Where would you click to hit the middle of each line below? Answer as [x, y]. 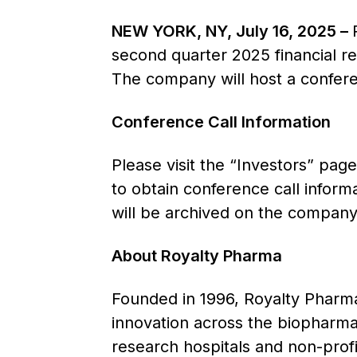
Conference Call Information [221, 122]
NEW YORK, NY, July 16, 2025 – [231, 31]
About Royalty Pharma [196, 256]
